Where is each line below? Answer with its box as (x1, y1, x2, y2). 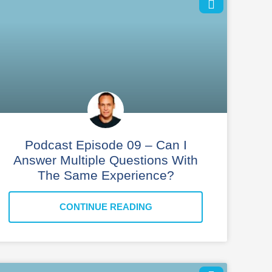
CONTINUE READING (59, 201, 152, 212)
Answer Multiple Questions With (13, 152, 198, 167)
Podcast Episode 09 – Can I (24, 137, 187, 152)
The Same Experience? (37, 168, 174, 182)
